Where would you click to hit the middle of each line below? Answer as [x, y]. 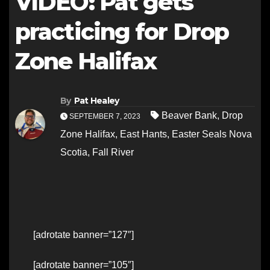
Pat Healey [96, 101]
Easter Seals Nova [212, 134]
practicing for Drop [122, 32]
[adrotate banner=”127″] [83, 235]
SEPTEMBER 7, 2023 [105, 117]
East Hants [143, 134]
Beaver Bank [189, 116]
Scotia [74, 152]
